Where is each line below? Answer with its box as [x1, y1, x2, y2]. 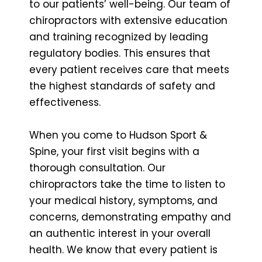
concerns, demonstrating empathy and [29, 209, 231, 224]
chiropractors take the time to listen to [29, 177, 225, 191]
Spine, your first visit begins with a [29, 144, 199, 158]
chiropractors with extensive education [29, 13, 227, 27]
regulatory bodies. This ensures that [29, 46, 211, 60]
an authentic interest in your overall [29, 226, 211, 240]
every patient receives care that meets [29, 62, 229, 77]
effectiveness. [29, 95, 101, 109]
